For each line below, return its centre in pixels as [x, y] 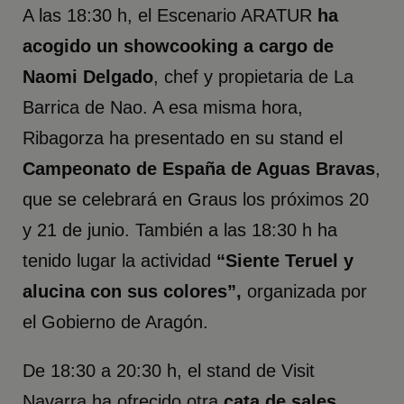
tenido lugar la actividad [120, 261]
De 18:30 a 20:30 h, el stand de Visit [169, 371]
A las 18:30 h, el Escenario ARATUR [170, 16]
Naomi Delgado [88, 77]
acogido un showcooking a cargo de [179, 46]
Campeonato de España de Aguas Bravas [199, 169]
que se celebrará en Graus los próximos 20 [196, 200]
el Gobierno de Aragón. [116, 322]
